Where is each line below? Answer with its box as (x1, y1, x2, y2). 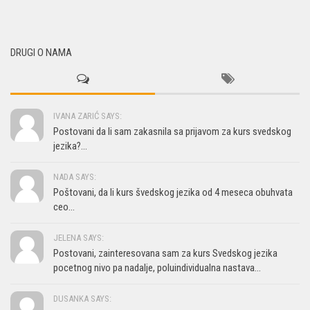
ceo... (53, 200, 75, 213)
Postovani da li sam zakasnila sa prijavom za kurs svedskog (53, 125, 291, 138)
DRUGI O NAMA (10, 46, 72, 59)
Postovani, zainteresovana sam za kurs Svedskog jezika (53, 246, 277, 259)
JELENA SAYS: (53, 232, 104, 243)
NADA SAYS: (53, 171, 96, 182)
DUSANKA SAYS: (53, 293, 111, 304)
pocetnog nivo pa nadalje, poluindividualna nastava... (53, 261, 261, 274)
